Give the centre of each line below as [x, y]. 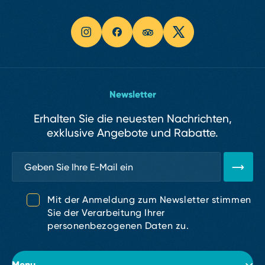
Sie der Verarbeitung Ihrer [106, 213]
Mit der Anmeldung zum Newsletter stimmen [149, 200]
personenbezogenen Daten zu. [118, 226]
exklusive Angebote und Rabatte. [132, 133]
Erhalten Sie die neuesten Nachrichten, [132, 119]
